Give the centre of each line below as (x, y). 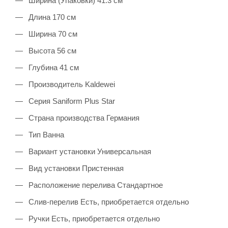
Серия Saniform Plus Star (71, 101)
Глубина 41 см (53, 67)
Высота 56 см (51, 50)
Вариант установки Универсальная (89, 151)
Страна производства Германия (83, 118)
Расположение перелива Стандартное (95, 185)
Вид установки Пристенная (75, 168)
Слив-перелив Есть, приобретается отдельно (108, 202)
